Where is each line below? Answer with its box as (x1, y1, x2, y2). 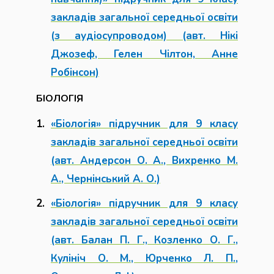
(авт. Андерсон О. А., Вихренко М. (51, 154, 238, 168)
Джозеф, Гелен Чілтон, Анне (51, 47, 238, 61)
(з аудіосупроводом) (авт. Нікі (51, 29, 238, 43)
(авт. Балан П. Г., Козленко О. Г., (51, 233, 238, 247)
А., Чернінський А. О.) (51, 172, 160, 186)
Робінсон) (51, 65, 99, 80)
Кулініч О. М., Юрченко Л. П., (51, 251, 238, 265)
